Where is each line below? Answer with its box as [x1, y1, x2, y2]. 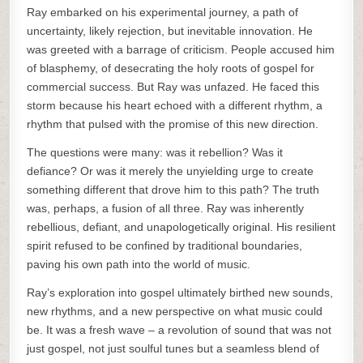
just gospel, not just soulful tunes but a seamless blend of [27, 342, 320, 355]
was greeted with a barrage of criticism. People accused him [27, 43, 335, 56]
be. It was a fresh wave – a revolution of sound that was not [27, 323, 332, 336]
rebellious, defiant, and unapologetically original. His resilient [27, 220, 336, 233]
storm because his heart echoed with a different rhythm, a [27, 99, 323, 112]
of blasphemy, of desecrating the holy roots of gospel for [27, 62, 315, 75]
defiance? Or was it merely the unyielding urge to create [27, 164, 314, 177]
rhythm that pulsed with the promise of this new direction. [27, 117, 319, 130]
